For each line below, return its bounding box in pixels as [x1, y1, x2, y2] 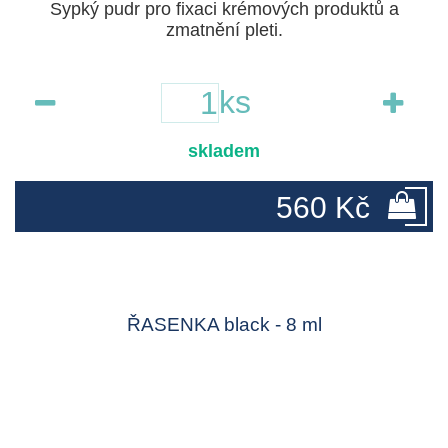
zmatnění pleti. [165, 19, 283, 40]
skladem [188, 140, 260, 161]
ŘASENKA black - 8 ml [126, 313, 322, 335]
